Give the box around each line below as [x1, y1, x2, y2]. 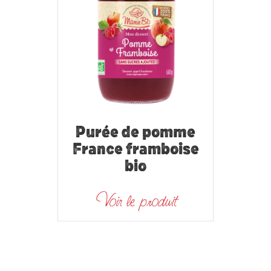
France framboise [72, 142, 199, 158]
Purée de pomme [76, 125, 195, 141]
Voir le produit [94, 191, 177, 211]
